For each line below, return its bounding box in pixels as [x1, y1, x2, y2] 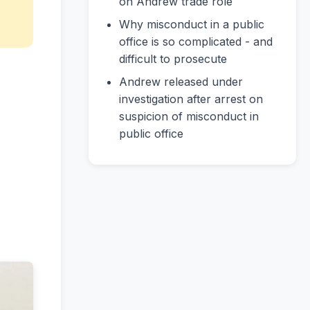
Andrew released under [119, 75, 243, 89]
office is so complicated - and [119, 35, 273, 48]
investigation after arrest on [119, 92, 263, 106]
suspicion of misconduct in [119, 109, 259, 123]
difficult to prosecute [119, 52, 227, 66]
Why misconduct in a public [119, 17, 264, 31]
